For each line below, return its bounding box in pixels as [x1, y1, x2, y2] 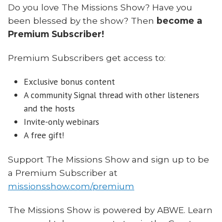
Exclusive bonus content [24, 76, 115, 88]
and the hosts [24, 103, 75, 114]
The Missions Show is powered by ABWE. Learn [8, 205, 213, 216]
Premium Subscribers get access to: [8, 53, 166, 63]
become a [157, 15, 202, 26]
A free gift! [24, 129, 64, 141]
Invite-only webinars [24, 116, 99, 128]
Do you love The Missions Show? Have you [8, 1, 192, 12]
